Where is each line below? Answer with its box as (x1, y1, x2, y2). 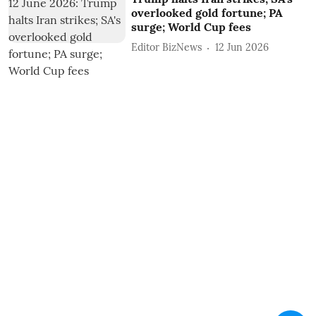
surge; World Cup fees (131, 19, 252, 34)
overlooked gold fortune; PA (131, 5, 284, 20)
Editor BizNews (131, 41, 202, 54)
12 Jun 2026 (215, 41, 269, 54)
